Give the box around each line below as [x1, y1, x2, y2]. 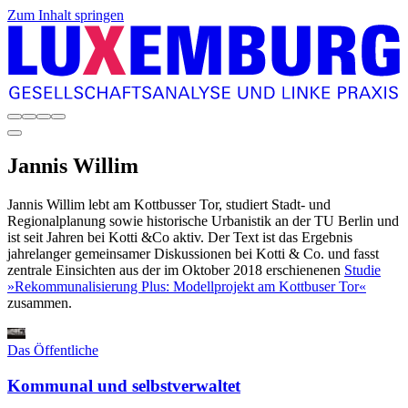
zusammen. [7, 295, 72, 311]
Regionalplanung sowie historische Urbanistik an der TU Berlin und [7, 213, 399, 229]
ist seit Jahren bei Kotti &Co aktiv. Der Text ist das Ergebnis [7, 229, 352, 246]
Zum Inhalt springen [7, 7, 124, 23]
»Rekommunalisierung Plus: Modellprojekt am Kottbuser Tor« [7, 279, 366, 295]
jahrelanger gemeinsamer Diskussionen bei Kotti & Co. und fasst [7, 246, 379, 262]
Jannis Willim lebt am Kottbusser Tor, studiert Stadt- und [7, 197, 331, 213]
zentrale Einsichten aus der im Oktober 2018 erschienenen [7, 262, 344, 279]
